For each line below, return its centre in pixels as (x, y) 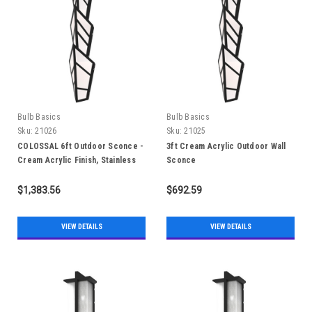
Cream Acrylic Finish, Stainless (77, 160)
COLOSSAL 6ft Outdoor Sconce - (81, 146)
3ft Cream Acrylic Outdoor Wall (226, 146)
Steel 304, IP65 (46, 174)
